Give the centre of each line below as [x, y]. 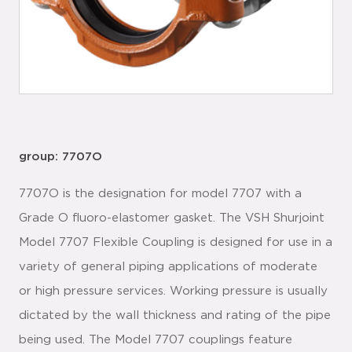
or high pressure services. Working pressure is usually [173, 291]
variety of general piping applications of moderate [168, 267]
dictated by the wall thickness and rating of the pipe [175, 315]
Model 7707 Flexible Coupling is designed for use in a [176, 242]
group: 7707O [60, 157]
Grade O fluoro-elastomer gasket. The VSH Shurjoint [172, 218]
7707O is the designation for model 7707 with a [160, 194]
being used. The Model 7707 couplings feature [156, 340]
